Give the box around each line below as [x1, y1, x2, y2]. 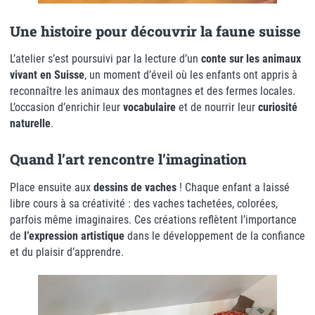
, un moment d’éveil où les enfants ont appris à [84, 68, 297, 82]
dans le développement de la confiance [124, 229, 305, 243]
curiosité [258, 101, 297, 115]
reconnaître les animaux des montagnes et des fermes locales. [10, 84, 295, 98]
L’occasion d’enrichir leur [10, 101, 123, 115]
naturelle [10, 117, 51, 131]
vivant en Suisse [10, 68, 84, 82]
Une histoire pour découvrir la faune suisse [10, 22, 301, 41]
